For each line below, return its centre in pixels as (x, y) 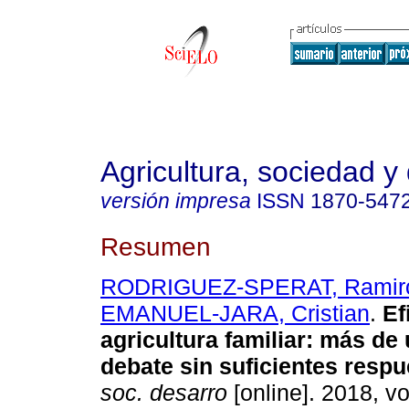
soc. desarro (164, 393)
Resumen (156, 246)
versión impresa (176, 201)
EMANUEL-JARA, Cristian (235, 314)
